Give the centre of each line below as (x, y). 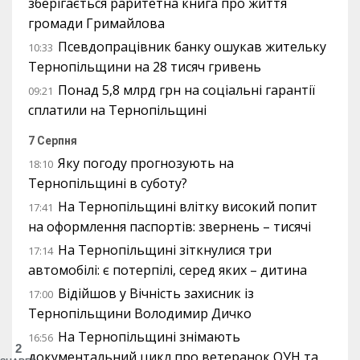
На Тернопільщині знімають (149, 337)
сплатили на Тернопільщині (117, 110)
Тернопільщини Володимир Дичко (140, 313)
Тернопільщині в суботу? (108, 183)
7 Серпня (53, 141)
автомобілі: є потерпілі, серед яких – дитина (168, 270)
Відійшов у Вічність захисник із (156, 293)
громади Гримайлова (96, 23)
